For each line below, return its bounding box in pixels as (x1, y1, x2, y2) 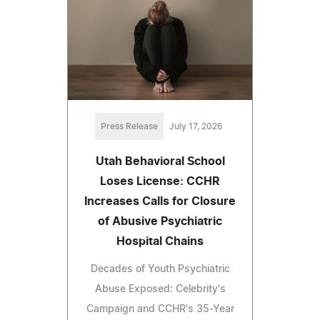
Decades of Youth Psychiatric (90, 264, 230, 275)
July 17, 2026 (169, 122, 223, 131)
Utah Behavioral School (95, 156, 225, 168)
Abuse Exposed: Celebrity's (94, 284, 226, 295)
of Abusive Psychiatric (98, 216, 222, 228)
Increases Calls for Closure (84, 196, 236, 208)
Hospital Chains (116, 236, 204, 248)
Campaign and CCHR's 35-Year (86, 304, 234, 315)
